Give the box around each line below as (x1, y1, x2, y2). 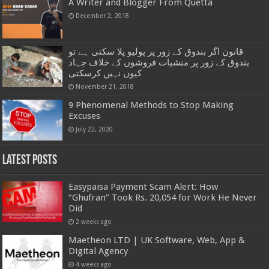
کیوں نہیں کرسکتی (68, 67, 142, 79)
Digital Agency (68, 245, 128, 256)
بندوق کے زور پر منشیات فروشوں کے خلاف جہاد (68, 56, 250, 68)
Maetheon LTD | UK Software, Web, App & (68, 234, 246, 246)
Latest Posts (2, 153, 58, 168)
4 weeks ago (76, 260, 112, 268)
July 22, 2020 (76, 125, 113, 133)
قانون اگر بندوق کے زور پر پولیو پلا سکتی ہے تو (68, 46, 244, 57)
